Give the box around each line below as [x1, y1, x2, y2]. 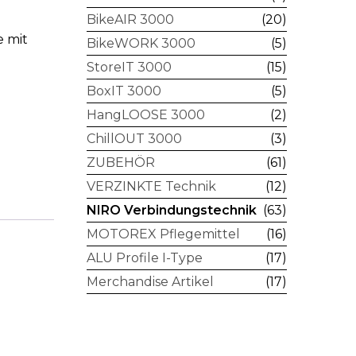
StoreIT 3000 [86, 60, 172, 75]
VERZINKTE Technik [86, 179, 216, 194]
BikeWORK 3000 [86, 36, 195, 51]
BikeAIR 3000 [86, 12, 174, 27]
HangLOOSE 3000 [86, 107, 205, 122]
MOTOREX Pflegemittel [86, 226, 240, 242]
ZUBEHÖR [86, 155, 155, 170]
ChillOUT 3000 [86, 131, 182, 146]
